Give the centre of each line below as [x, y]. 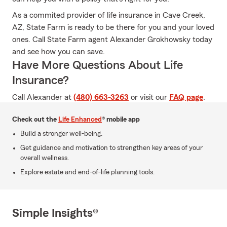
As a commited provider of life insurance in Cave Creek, [109, 15]
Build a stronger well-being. [61, 134]
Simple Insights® [55, 213]
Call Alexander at [43, 97]
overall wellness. [45, 158]
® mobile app [121, 120]
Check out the [35, 120]
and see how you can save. [59, 52]
